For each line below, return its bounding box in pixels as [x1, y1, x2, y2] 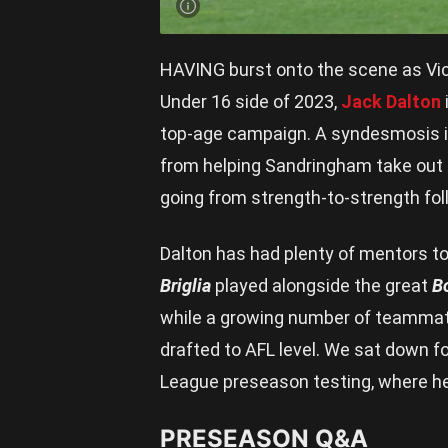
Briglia [160, 275, 211, 296]
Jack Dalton [341, 91, 441, 112]
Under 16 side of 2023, [160, 91, 341, 112]
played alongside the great [211, 275, 432, 296]
